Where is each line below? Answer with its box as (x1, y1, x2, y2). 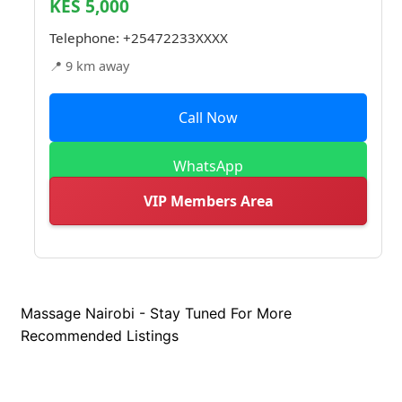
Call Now (179, 107, 238, 127)
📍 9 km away (49, 57, 129, 74)
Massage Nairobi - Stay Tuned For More (21, 303, 292, 322)
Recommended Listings (21, 326, 179, 345)
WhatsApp (173, 155, 243, 176)
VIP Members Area (143, 190, 274, 211)
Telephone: (49, 28, 123, 47)
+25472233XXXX (123, 28, 228, 47)
